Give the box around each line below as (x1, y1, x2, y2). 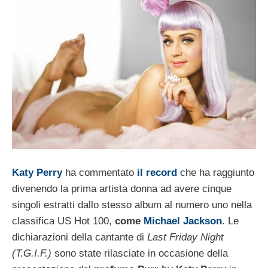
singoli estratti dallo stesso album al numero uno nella (12, 199, 252, 211)
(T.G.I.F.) (12, 247, 54, 259)
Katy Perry (12, 166, 62, 178)
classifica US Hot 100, (12, 215, 115, 227)
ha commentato (62, 166, 134, 178)
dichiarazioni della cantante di (12, 231, 147, 243)
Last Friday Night (147, 231, 224, 243)
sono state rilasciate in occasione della (54, 247, 228, 259)
